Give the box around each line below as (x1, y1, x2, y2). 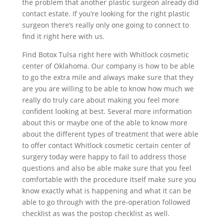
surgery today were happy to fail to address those (22, 152, 186, 162)
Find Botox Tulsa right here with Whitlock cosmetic (22, 50, 189, 60)
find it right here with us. (22, 32, 105, 41)
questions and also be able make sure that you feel (22, 163, 191, 173)
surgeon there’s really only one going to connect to (22, 20, 189, 30)
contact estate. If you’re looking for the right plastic (22, 9, 190, 19)
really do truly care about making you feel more (22, 95, 179, 105)
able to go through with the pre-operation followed (22, 197, 190, 207)
